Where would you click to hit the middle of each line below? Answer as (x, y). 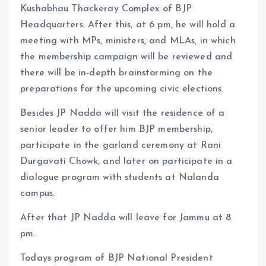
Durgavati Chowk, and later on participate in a (126, 161)
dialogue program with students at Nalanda (120, 177)
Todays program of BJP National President (117, 259)
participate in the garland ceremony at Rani (121, 145)
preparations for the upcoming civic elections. (122, 89)
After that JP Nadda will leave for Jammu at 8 (126, 218)
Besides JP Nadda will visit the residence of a (123, 113)
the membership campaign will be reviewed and (126, 57)
